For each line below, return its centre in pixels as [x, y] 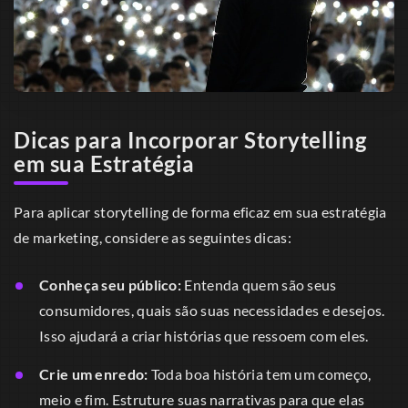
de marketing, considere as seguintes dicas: [153, 237]
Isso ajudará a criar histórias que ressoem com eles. [204, 335]
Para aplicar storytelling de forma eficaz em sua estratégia [200, 211]
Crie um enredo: [94, 373]
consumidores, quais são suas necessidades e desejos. [212, 310]
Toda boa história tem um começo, [260, 373]
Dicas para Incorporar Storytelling [190, 140]
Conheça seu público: [110, 284]
